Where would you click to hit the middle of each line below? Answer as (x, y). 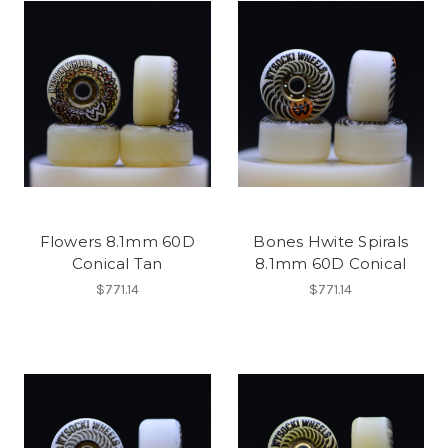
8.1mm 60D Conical (331, 263)
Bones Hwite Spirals (331, 241)
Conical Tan (117, 263)
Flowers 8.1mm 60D (117, 241)
